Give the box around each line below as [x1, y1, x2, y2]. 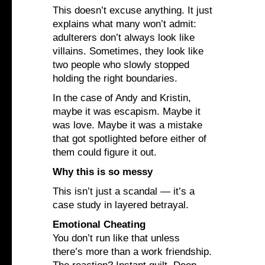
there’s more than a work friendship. [53, 246, 212, 258]
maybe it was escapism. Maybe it [53, 106, 201, 118]
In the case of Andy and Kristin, [53, 92, 191, 104]
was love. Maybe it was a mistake [53, 119, 202, 131]
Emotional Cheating [53, 219, 146, 231]
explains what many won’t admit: [53, 18, 196, 30]
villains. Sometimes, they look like [53, 46, 203, 57]
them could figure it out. [53, 147, 157, 159]
